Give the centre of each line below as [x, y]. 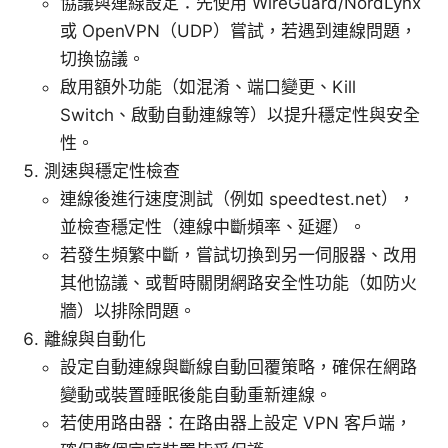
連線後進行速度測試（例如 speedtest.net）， [237, 199]
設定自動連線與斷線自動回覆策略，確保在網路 [238, 367]
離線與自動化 [95, 339]
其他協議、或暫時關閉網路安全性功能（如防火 [238, 283]
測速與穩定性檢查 [112, 171]
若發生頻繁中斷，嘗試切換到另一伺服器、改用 [238, 255]
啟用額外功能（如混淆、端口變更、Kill [208, 87]
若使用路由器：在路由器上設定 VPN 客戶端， [236, 423]
